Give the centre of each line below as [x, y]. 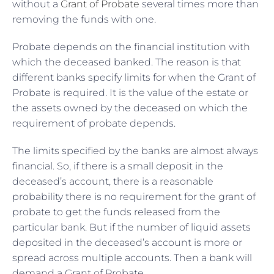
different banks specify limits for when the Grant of [134, 77]
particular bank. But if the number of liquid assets [131, 227]
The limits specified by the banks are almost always [135, 150]
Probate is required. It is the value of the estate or [130, 92]
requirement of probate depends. [94, 123]
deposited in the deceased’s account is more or [127, 242]
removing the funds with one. [84, 19]
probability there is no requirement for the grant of [134, 196]
